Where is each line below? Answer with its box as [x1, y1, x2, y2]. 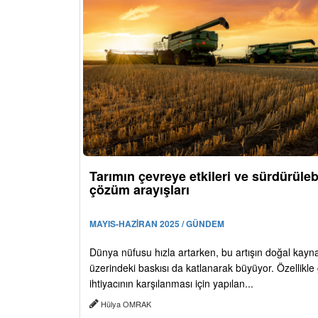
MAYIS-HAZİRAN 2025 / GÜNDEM [89, 217, 224, 231]
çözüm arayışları [89, 180, 190, 199]
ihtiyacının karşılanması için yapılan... [89, 276, 253, 291]
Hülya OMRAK [99, 298, 153, 310]
